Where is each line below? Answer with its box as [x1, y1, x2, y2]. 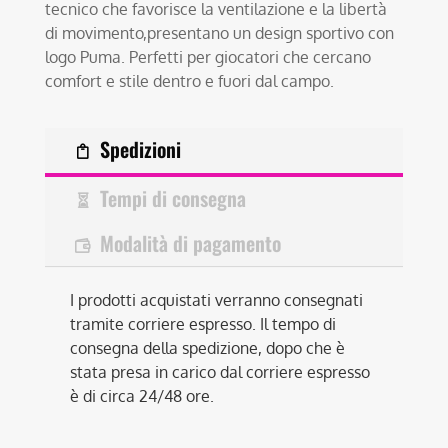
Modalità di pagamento [100, 228, 282, 259]
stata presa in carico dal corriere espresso [70, 362, 371, 383]
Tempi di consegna [100, 183, 247, 214]
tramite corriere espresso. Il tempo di [70, 314, 337, 335]
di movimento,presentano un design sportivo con [45, 22, 395, 43]
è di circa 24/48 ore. [70, 386, 215, 407]
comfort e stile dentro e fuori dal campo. [45, 70, 335, 91]
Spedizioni [100, 134, 182, 165]
